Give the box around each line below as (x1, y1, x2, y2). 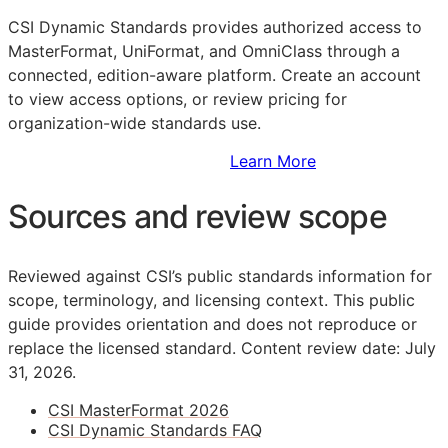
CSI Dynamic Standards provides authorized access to (8, 16, 422, 37)
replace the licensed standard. (8, 337, 236, 358)
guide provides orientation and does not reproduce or (8, 313, 417, 334)
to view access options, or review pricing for (8, 88, 347, 109)
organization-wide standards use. (8, 112, 261, 133)
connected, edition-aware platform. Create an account (8, 64, 421, 85)
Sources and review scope (8, 197, 387, 237)
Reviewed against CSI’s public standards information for (8, 265, 432, 286)
